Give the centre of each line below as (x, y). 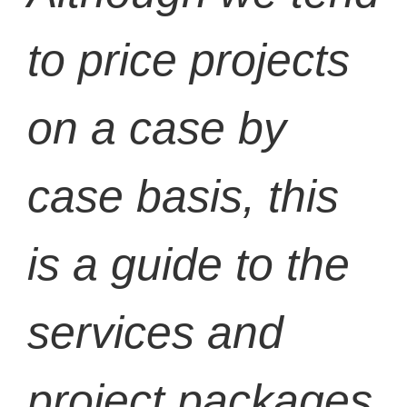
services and (155, 332)
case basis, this (183, 196)
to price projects (189, 60)
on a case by (157, 128)
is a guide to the (189, 264)
